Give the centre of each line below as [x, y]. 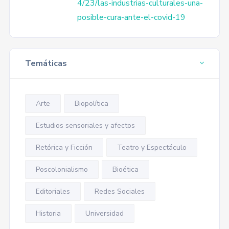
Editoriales [53, 191]
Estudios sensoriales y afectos [85, 125]
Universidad [104, 213]
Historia [48, 213]
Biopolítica [91, 104]
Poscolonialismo [62, 169]
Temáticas [46, 63]
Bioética [125, 169]
